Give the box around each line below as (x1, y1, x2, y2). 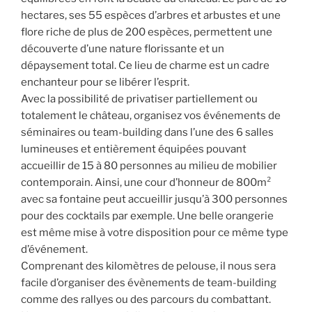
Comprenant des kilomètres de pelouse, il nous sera (21, 259, 276, 272)
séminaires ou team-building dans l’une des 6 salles (21, 125, 274, 139)
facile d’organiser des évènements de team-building (21, 276, 276, 289)
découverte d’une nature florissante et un (21, 42, 224, 55)
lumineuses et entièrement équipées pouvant (21, 142, 247, 155)
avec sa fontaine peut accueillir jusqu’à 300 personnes (21, 192, 288, 205)
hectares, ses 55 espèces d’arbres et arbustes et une (21, 8, 281, 22)
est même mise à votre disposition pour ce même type (21, 226, 288, 239)
